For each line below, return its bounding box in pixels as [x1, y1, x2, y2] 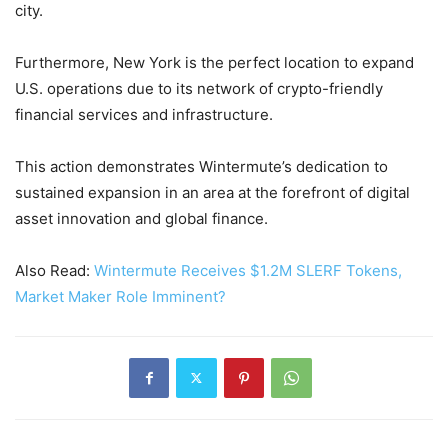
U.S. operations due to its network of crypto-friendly [15, 78, 383, 98]
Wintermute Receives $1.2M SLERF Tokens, [94, 260, 402, 280]
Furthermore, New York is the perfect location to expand [15, 52, 414, 72]
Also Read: [15, 260, 94, 280]
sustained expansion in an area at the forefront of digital [15, 182, 410, 202]
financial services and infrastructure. [15, 104, 273, 124]
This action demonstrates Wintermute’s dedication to [15, 156, 388, 176]
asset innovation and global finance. [15, 208, 268, 228]
